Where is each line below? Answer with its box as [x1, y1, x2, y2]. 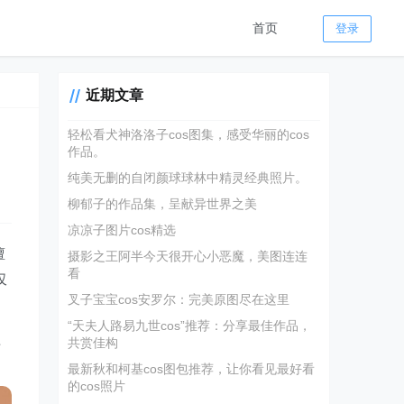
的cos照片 [68, 379, 126, 393]
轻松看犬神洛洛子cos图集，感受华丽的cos [68, 127, 310, 142]
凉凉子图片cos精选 [68, 223, 177, 237]
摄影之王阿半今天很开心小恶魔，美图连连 [68, 249, 308, 263]
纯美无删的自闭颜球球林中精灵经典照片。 [68, 170, 308, 185]
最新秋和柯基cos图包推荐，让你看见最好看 [68, 362, 316, 376]
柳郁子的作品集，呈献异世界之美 [68, 197, 258, 211]
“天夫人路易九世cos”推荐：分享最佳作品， [68, 318, 312, 333]
